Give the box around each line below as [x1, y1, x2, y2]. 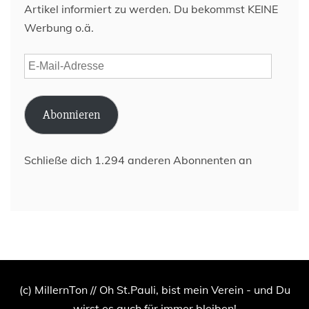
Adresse [23, 92, 66, 106]
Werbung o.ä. [24, 21, 94, 34]
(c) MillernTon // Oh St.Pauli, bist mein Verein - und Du [19, 283, 290, 297]
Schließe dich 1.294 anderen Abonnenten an [24, 153, 252, 167]
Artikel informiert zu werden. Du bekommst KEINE [24, 2, 278, 16]
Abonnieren [42, 107, 100, 122]
